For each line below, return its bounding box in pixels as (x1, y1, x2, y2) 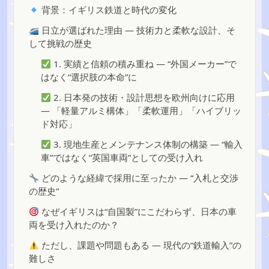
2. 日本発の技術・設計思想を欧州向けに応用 (51, 91, 235, 103)
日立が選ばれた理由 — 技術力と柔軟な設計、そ (39, 24, 236, 36)
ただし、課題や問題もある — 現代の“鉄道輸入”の (39, 239, 242, 251)
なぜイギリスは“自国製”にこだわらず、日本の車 (39, 205, 237, 217)
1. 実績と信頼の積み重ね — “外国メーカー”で (51, 58, 237, 70)
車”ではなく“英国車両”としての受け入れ (41, 151, 203, 163)
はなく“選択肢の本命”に (41, 71, 137, 83)
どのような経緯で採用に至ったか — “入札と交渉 (39, 172, 239, 184)
